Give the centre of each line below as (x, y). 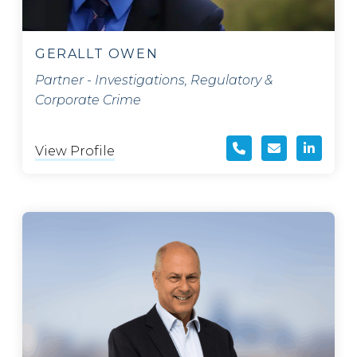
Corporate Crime (88, 100)
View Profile (75, 151)
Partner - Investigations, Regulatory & (154, 80)
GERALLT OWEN (97, 54)
